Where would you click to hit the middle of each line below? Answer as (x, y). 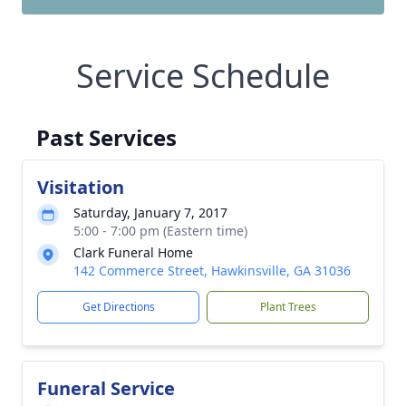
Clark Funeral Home (133, 252)
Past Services (106, 137)
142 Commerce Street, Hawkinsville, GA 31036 (212, 271)
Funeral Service (106, 388)
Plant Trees (288, 307)
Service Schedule (203, 76)
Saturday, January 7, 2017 (150, 213)
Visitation (81, 187)
